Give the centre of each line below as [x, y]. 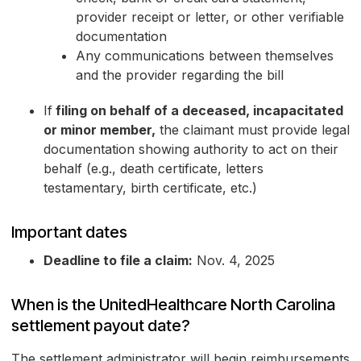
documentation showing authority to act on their [191, 149]
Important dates [69, 232]
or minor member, [100, 130]
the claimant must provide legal [253, 130]
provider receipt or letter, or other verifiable [210, 17]
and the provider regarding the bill [180, 75]
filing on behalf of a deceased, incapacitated [198, 111]
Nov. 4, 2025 [234, 261]
